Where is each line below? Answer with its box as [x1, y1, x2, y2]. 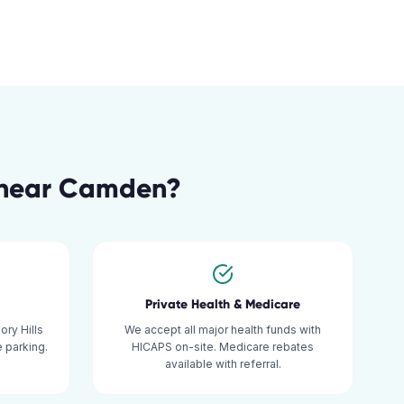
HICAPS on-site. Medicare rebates [132, 340, 314, 353]
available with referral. [164, 357, 281, 371]
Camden [58, 171, 166, 205]
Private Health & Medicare [145, 297, 300, 312]
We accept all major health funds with [124, 323, 321, 336]
